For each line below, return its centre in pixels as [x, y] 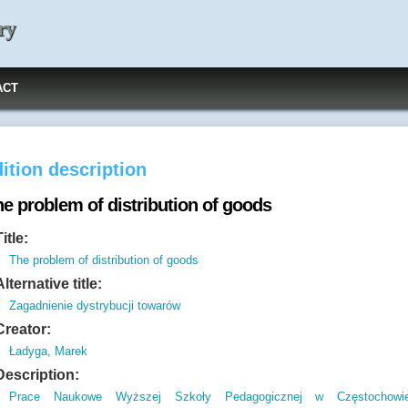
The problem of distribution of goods [104, 260]
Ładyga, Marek [49, 351]
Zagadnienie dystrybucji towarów [95, 306]
